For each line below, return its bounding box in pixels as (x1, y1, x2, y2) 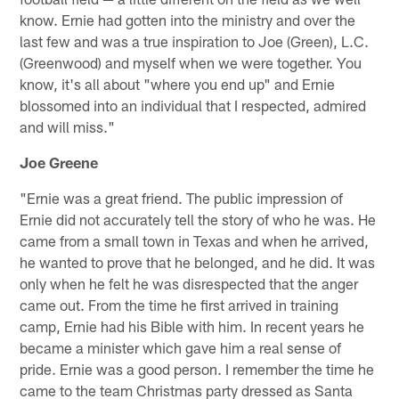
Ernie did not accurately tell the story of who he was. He (20, 209, 377, 228)
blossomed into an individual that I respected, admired (20, 95, 367, 114)
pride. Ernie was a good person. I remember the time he (20, 359, 375, 378)
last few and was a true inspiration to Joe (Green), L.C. (20, 31, 370, 50)
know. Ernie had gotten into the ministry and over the (20, 10, 356, 28)
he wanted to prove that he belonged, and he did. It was (20, 252, 376, 271)
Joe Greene (20, 152, 99, 171)
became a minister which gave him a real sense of (20, 338, 342, 356)
